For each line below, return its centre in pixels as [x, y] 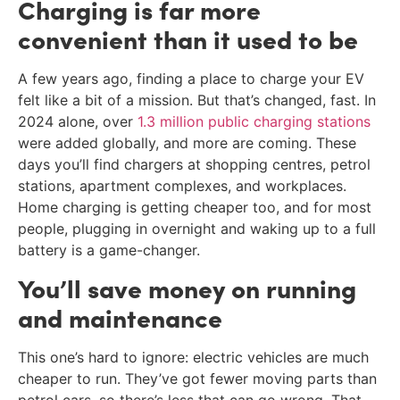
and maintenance [120, 317]
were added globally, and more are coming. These [187, 142]
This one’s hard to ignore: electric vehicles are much [193, 358]
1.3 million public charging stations [254, 121]
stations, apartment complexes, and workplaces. [182, 185]
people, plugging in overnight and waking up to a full [197, 228]
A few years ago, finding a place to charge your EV [191, 78]
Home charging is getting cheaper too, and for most [195, 207]
